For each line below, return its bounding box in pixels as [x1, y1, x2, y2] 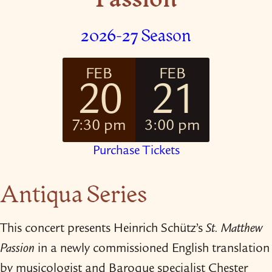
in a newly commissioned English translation [35, 243, 270, 257]
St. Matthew [206, 223, 262, 237]
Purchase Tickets [92, 145, 180, 159]
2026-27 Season [81, 24, 191, 47]
